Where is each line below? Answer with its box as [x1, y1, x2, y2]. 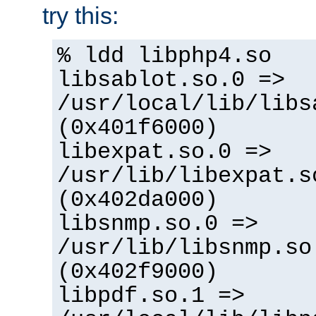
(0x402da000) [57, 187, 218, 213]
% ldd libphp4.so [57, 43, 272, 69]
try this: [42, 1, 119, 29]
